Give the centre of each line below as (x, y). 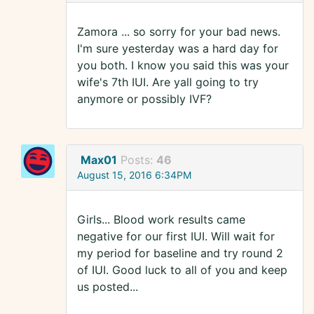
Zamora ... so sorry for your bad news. (179, 32)
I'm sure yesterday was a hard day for (178, 49)
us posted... (108, 287)
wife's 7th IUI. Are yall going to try (168, 82)
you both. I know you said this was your (183, 66)
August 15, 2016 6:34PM (134, 175)
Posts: (138, 160)
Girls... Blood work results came (161, 220)
